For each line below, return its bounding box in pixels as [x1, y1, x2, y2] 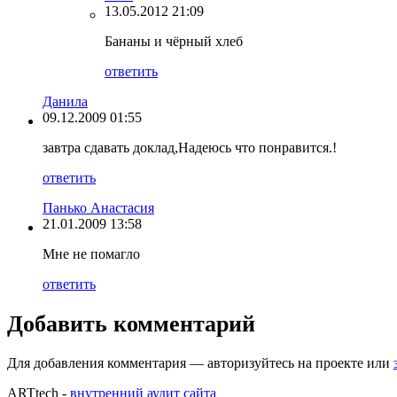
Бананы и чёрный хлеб [105, 33, 243, 49]
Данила [43, 93, 88, 109]
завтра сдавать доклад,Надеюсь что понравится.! [43, 139, 337, 155]
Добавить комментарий [7, 309, 255, 337]
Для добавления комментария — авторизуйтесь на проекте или [7, 354, 393, 370]
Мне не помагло [43, 245, 140, 261]
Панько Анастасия [43, 199, 154, 215]
